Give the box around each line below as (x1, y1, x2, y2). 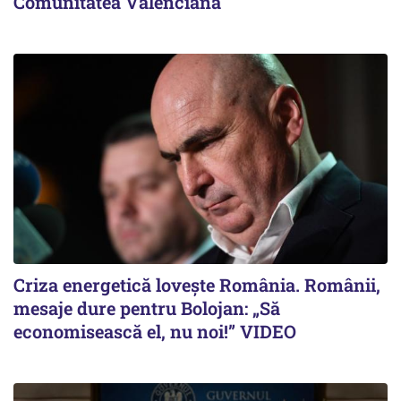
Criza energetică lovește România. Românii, (13, 272, 380, 296)
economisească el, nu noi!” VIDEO (13, 319, 296, 343)
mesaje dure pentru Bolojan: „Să (13, 295, 280, 320)
